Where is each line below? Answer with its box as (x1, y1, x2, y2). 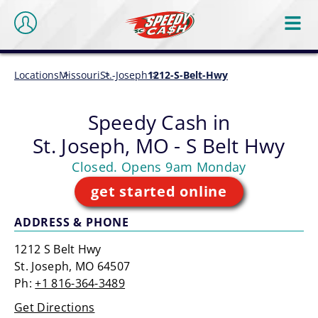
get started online (91, 182, 227, 201)
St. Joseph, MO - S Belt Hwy (33, 132, 285, 159)
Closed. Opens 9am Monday (72, 158, 246, 175)
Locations (14, 68, 59, 82)
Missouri (59, 68, 100, 82)
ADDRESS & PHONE (14, 214, 129, 230)
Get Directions (14, 300, 95, 315)
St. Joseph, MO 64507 (14, 258, 131, 274)
